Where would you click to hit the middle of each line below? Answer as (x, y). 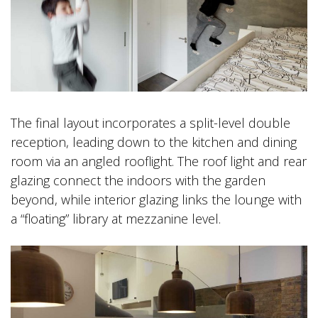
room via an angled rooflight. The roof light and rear (159, 161)
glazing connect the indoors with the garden (138, 180)
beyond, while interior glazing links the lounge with (156, 199)
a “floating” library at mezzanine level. (116, 218)
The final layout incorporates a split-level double (150, 122)
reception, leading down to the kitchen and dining (154, 142)
